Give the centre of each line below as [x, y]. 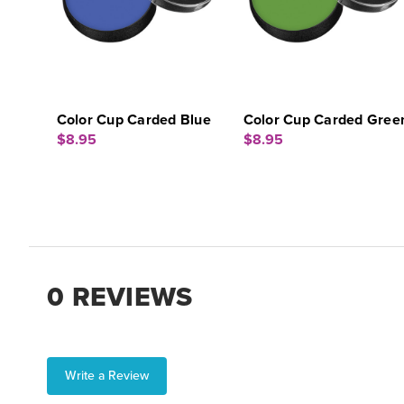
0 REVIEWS [120, 297]
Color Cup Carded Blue [133, 120]
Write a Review [107, 376]
